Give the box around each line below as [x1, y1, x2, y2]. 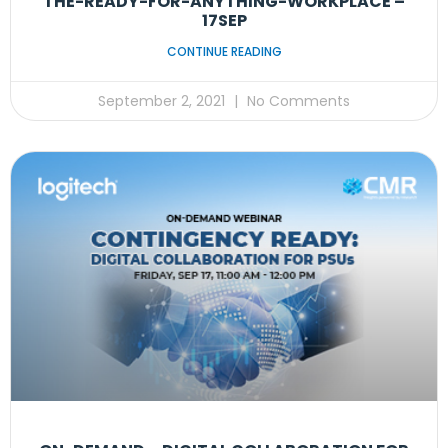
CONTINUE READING [166, 43, 282, 61]
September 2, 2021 [98, 91, 229, 112]
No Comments [243, 91, 350, 112]
